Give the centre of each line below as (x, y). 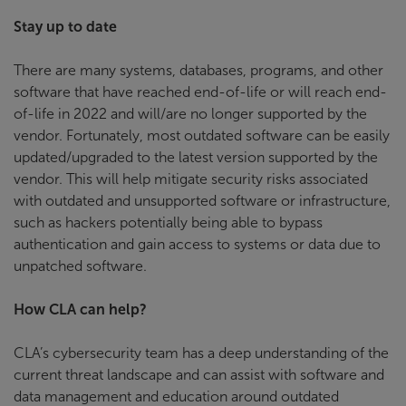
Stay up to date (65, 26)
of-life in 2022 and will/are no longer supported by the (190, 113)
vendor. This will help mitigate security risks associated (191, 179)
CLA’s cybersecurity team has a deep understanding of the (201, 353)
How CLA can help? (80, 309)
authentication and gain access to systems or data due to (197, 244)
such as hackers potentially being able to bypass (168, 222)
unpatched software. (80, 266)
